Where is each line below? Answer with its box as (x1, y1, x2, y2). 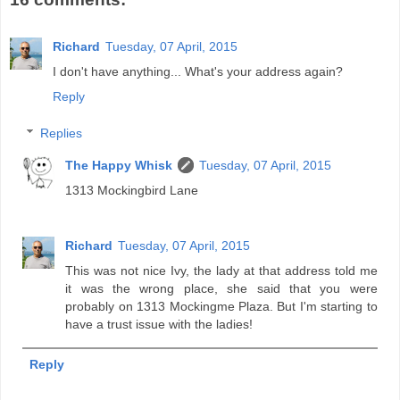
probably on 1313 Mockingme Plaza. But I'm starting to (65, 299, 378, 314)
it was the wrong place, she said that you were (65, 281, 378, 296)
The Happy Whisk (65, 158, 173, 173)
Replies (40, 126, 83, 141)
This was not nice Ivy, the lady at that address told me (65, 263, 378, 279)
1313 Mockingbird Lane (65, 183, 199, 198)
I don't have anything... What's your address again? (53, 63, 343, 79)
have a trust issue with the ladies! (65, 317, 254, 332)
